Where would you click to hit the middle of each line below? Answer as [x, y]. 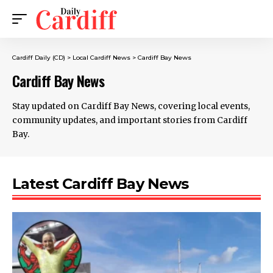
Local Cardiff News [101, 58]
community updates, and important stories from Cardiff [130, 120]
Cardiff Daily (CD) [39, 58]
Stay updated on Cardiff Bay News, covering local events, [131, 106]
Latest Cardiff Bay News [101, 184]
